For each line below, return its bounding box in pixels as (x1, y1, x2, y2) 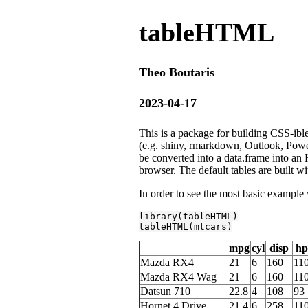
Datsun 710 (140, 285, 190, 297)
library (139, 210, 177, 221)
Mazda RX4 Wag (140, 270, 217, 283)
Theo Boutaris (139, 65, 214, 79)
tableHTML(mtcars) (139, 221, 232, 232)
